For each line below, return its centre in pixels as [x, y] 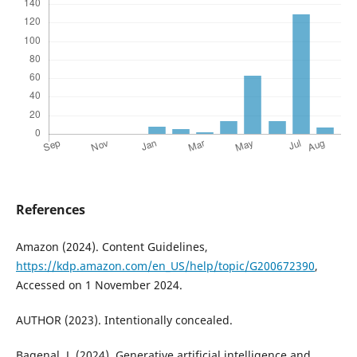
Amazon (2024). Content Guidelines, [112, 247]
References [50, 210]
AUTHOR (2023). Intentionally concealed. [124, 320]
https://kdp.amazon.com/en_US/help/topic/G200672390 [165, 266]
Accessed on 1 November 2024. [99, 285]
